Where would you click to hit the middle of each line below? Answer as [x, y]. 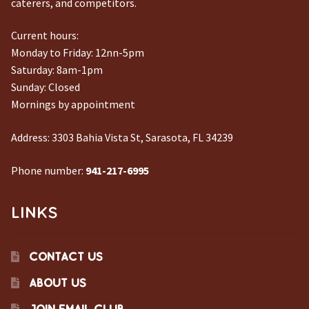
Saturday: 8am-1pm [57, 70]
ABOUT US [57, 282]
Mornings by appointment [73, 104]
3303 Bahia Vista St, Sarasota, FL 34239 [141, 138]
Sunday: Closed [46, 87]
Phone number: [47, 170]
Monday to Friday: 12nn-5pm [78, 53]
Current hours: [45, 36]
